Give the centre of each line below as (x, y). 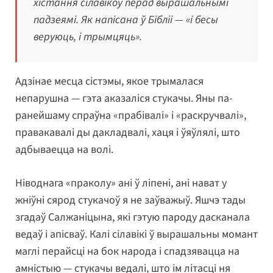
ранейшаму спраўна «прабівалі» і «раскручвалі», (131, 116)
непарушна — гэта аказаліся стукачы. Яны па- (124, 99)
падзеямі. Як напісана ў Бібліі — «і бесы (126, 20)
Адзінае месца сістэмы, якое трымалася (109, 82)
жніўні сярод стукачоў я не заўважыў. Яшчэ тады (130, 200)
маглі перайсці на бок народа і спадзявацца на (127, 252)
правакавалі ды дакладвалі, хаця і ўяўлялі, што (128, 133)
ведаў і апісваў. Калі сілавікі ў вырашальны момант (136, 235)
